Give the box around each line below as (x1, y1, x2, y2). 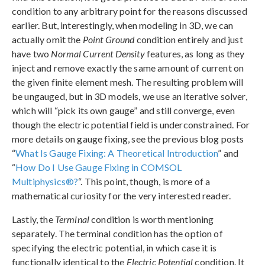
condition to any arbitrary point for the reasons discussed (12, 5, 247, 17)
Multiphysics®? (12, 175, 79, 187)
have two (12, 47, 51, 59)
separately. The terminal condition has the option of (12, 227, 223, 239)
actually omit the (12, 33, 83, 45)
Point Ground (82, 33, 135, 45)
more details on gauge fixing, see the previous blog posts (12, 132, 244, 144)
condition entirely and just (134, 33, 243, 45)
